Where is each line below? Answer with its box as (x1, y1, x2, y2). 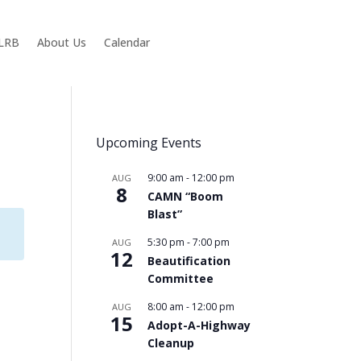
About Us (36, 34, 86, 50)
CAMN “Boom (147, 189, 224, 204)
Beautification (147, 253, 231, 268)
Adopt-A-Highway (147, 317, 251, 333)
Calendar (103, 34, 150, 50)
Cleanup (147, 335, 195, 351)
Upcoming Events (96, 134, 202, 151)
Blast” (147, 206, 183, 222)
